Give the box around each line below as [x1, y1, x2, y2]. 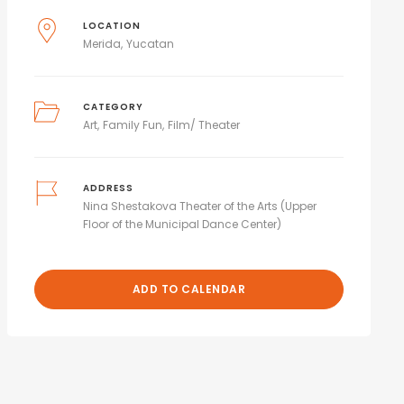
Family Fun [103, 117, 163, 133]
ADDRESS [83, 182, 134, 194]
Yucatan [126, 36, 175, 51]
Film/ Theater [168, 117, 241, 133]
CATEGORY [83, 101, 144, 113]
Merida [83, 36, 122, 51]
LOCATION [83, 20, 142, 32]
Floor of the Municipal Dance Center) [83, 216, 282, 232]
